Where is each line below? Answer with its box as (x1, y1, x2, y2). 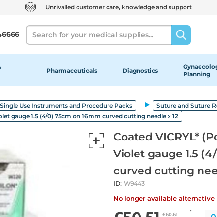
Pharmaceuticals (46, 66, 97, 74)
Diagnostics (122, 66, 158, 74)
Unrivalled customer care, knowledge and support (46, 3, 192, 11)
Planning (183, 70, 210, 78)
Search (25, 25, 49, 34)
